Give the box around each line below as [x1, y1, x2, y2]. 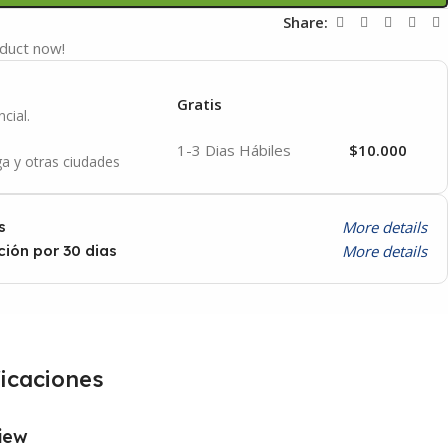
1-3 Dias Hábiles [177, 139, 291, 160]
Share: [283, 12, 328, 32]
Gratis [177, 93, 222, 114]
